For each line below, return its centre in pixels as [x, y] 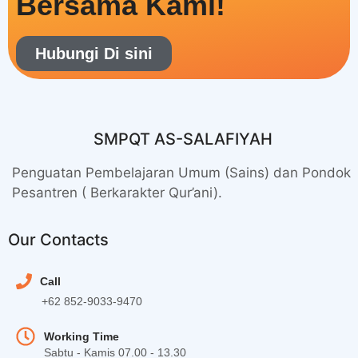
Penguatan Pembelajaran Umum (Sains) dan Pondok [181, 173]
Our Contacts [58, 239]
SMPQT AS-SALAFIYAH [183, 139]
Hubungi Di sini [94, 54]
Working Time [82, 336]
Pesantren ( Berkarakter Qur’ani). [117, 193]
